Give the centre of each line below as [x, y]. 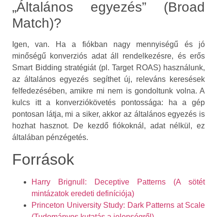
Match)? [37, 23]
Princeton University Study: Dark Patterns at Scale [118, 205]
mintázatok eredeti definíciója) [83, 194]
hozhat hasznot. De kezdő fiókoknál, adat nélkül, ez [108, 126]
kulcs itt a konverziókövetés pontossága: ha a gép [108, 102]
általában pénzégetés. [50, 137]
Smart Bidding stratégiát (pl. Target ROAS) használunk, [108, 68]
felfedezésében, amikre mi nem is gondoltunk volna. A [108, 91]
